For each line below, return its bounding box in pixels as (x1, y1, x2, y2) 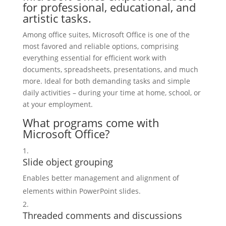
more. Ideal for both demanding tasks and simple (22, 76, 190, 86)
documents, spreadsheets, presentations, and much (22, 65, 198, 74)
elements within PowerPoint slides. (22, 186, 141, 196)
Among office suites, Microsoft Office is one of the (22, 30, 190, 39)
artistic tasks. (22, 11, 91, 26)
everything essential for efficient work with (22, 53, 166, 63)
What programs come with (22, 115, 159, 130)
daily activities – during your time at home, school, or (22, 88, 201, 97)
